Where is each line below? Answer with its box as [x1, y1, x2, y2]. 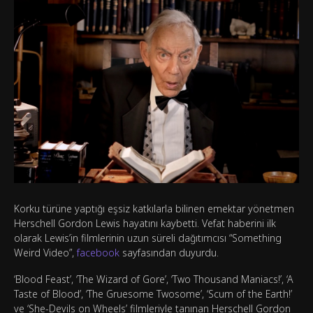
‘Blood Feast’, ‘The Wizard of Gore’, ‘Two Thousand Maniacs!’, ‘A [14, 272, 293, 286]
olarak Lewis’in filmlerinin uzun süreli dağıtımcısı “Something [14, 231, 282, 245]
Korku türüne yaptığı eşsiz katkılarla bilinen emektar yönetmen [14, 202, 294, 216]
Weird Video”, [14, 246, 77, 260]
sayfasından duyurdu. [119, 246, 219, 260]
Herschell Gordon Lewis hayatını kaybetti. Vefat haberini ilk [14, 217, 276, 231]
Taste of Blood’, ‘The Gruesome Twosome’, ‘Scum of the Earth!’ [14, 287, 292, 301]
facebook [77, 246, 119, 260]
